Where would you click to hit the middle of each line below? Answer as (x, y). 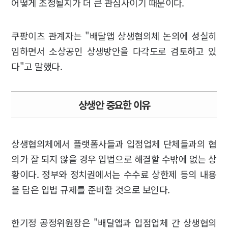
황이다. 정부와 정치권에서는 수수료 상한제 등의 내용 (114, 174)
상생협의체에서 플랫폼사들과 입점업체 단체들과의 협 (114, 143)
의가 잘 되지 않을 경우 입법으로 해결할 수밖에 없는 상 (114, 159)
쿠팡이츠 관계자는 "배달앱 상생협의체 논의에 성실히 (114, 35)
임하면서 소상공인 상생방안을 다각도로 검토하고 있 (114, 51)
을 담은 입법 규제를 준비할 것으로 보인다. (91, 189)
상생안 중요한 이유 (114, 104)
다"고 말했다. (37, 66)
